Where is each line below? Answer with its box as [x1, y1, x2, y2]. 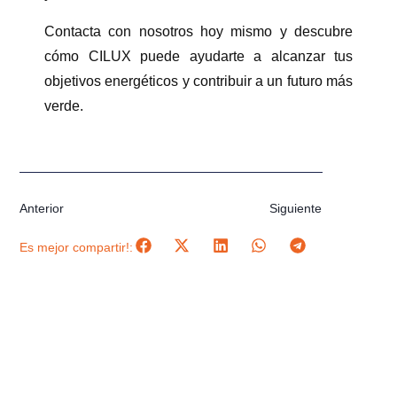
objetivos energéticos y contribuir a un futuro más [44, 73, 353, 89]
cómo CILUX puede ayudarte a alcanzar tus [44, 48, 353, 64]
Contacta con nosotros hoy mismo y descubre [44, 23, 353, 39]
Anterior [19, 200, 65, 215]
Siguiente [269, 200, 323, 215]
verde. [44, 97, 83, 113]
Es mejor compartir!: [19, 240, 134, 255]
